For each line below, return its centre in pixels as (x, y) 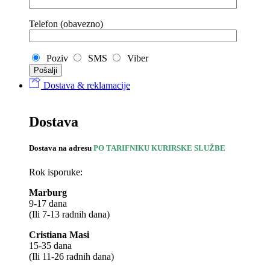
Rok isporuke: (56, 172)
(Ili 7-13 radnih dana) (69, 214)
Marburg (48, 192)
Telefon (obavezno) (66, 24)
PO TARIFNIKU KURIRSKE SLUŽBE (159, 148)
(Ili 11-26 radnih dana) (71, 256)
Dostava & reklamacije (86, 86)
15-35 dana (50, 245)
